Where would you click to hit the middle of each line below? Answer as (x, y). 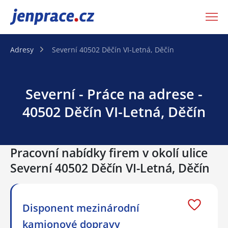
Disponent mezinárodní (81, 208)
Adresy (22, 49)
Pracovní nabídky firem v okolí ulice (109, 152)
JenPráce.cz (37, 17)
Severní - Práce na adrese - (114, 94)
